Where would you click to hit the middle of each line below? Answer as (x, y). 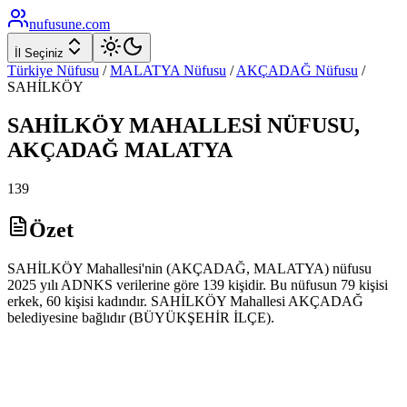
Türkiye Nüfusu (53, 70)
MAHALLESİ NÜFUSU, (242, 125)
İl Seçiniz (39, 53)
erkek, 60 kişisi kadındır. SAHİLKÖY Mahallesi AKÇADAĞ (185, 301)
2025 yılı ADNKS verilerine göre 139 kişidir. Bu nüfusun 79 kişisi (198, 284)
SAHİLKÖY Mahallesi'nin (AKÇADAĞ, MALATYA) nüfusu (189, 268)
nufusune (55, 24)
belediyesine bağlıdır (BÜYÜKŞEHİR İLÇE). (141, 317)
